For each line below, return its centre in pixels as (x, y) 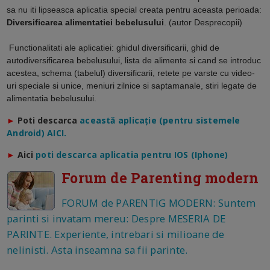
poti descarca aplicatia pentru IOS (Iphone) (132, 154)
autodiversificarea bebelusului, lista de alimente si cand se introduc (134, 60)
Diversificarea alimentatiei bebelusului (86, 22)
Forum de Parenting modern (160, 177)
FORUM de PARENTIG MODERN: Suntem (159, 202)
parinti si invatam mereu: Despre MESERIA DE (116, 218)
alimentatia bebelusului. (52, 98)
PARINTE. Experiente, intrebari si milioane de (116, 234)
